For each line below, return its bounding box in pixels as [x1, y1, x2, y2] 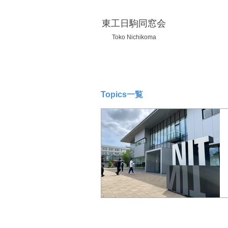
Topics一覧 [101, 90, 143, 99]
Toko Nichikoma [111, 34, 156, 41]
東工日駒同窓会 [102, 18, 166, 28]
